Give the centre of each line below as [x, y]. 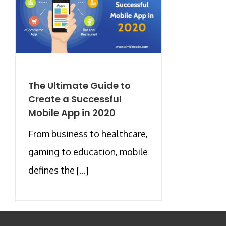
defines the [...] [59, 170]
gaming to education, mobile [88, 152]
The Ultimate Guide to [79, 85]
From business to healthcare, [88, 133]
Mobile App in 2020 [72, 112]
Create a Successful [75, 99]
